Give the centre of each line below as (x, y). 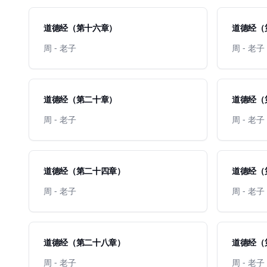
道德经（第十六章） (80, 28)
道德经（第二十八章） (84, 242)
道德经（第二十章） (80, 99)
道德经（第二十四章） (84, 171)
